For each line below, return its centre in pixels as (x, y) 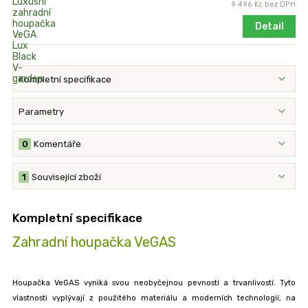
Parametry (42, 112)
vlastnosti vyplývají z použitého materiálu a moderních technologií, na (154, 298)
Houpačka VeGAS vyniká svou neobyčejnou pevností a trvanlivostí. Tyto (154, 283)
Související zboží (67, 177)
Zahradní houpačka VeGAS (94, 242)
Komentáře (58, 144)
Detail (269, 27)
